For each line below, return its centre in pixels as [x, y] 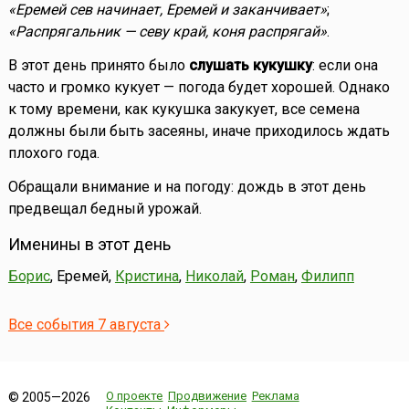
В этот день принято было [98, 66]
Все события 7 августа [86, 325]
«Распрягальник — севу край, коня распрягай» [167, 32]
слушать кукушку [250, 66]
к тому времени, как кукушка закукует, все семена [184, 110]
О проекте [135, 396]
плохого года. [53, 153]
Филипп [327, 277]
